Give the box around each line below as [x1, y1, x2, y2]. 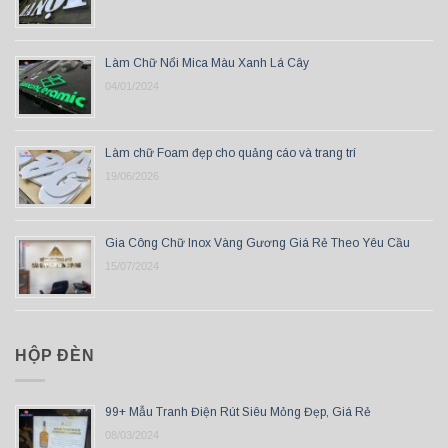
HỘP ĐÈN [15, 347, 95, 365]
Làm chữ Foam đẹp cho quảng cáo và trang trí [105, 146, 356, 161]
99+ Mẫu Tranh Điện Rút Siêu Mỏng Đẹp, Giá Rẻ [105, 404, 371, 419]
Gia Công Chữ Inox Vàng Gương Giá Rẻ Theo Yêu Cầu [105, 236, 410, 251]
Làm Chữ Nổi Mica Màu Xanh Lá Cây [105, 56, 309, 71]
